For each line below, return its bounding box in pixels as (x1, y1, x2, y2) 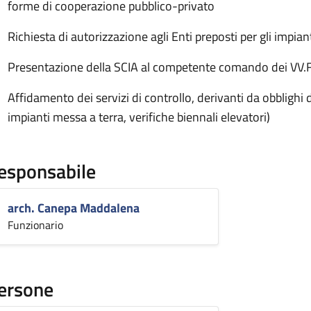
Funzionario (8, 217, 63, 233)
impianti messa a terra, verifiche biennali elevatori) (8, 108, 270, 126)
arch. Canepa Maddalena (8, 199, 140, 217)
